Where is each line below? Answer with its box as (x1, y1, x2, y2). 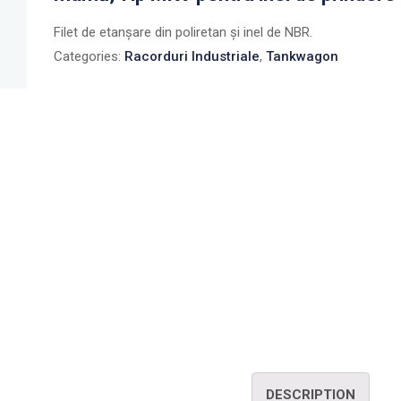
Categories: (54, 48, 124, 64)
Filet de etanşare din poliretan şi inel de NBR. (54, 24, 312, 40)
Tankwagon (266, 48, 338, 64)
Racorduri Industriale (124, 48, 260, 64)
